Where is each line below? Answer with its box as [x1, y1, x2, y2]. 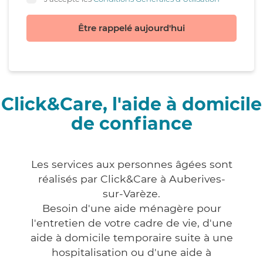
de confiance [70, 113, 193, 135]
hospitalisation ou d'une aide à [52, 246, 211, 259]
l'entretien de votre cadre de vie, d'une [31, 217, 232, 230]
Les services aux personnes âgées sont [31, 158, 232, 171]
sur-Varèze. [103, 187, 160, 200]
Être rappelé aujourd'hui [78, 22, 185, 34]
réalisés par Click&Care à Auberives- [38, 173, 225, 186]
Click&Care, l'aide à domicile [1, 93, 262, 116]
